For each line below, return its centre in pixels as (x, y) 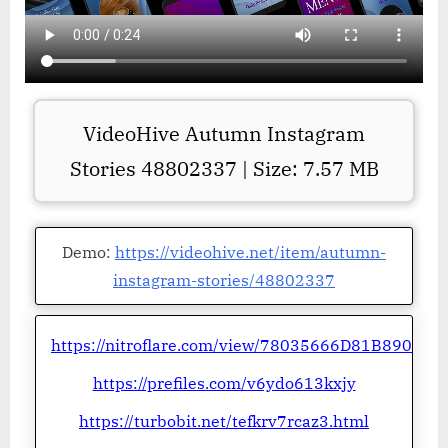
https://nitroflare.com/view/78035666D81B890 (231, 345)
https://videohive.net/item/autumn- (250, 252)
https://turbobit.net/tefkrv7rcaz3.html (224, 421)
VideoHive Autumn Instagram (224, 134)
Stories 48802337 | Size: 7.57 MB (224, 169)
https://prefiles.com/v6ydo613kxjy (224, 383)
